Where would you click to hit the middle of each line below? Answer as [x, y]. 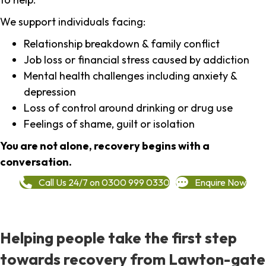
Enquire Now [221, 182]
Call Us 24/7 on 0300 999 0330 [104, 182]
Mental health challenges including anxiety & [130, 76]
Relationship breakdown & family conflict [122, 44]
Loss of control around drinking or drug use [128, 108]
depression [50, 92]
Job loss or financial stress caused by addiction [137, 60]
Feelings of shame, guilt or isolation [109, 124]
